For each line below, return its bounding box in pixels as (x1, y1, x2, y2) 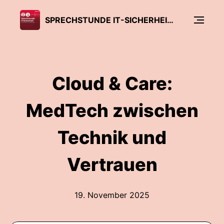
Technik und (57, 126, 166, 148)
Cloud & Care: (51, 72, 172, 94)
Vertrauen (66, 153, 157, 175)
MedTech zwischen (25, 99, 198, 121)
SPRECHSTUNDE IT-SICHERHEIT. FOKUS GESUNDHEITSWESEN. (167, 14, 173, 25)
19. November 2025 (74, 190, 149, 200)
